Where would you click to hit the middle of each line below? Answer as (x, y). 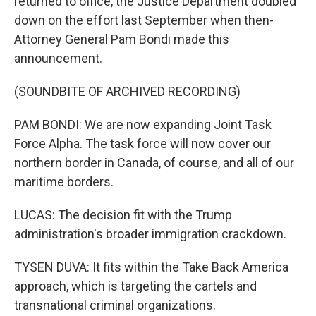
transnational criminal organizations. (115, 305)
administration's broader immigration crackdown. (150, 234)
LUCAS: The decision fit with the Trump (123, 215)
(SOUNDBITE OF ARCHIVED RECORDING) (127, 91)
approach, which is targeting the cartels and (135, 286)
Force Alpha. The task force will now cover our (142, 144)
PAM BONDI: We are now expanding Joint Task (143, 124)
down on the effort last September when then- (144, 20)
